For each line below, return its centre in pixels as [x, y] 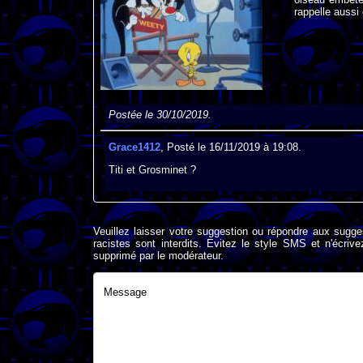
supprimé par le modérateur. [158, 256]
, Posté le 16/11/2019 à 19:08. [231, 147]
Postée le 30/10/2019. [160, 114]
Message [125, 293]
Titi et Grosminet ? [152, 170]
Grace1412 [134, 147]
